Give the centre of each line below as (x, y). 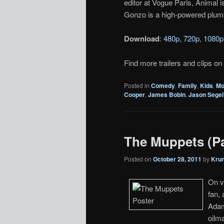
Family (187, 85)
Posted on (138, 159)
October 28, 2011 (177, 159)
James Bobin (167, 94)
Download (142, 39)
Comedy (163, 85)
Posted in (137, 85)
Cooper (134, 94)
